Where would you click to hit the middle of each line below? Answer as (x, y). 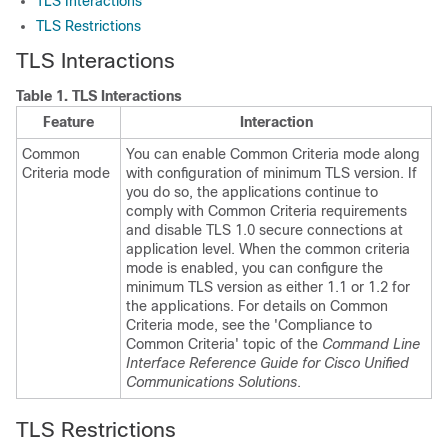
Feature (68, 122)
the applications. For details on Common (257, 306)
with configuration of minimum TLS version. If (271, 173)
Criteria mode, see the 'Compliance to (249, 325)
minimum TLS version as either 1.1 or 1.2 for (268, 287)
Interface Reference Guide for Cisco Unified (267, 363)
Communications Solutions (211, 382)
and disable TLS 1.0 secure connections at (264, 230)
